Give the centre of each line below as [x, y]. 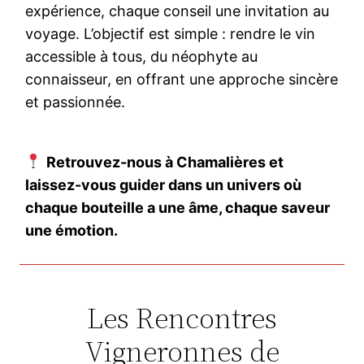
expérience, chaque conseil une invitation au [178, 11]
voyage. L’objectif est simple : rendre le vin [171, 33]
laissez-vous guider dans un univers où [164, 184]
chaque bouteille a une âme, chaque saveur [178, 207]
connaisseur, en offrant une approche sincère [182, 79]
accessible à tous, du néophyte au [142, 56]
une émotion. [72, 230]
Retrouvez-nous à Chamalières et [165, 162]
